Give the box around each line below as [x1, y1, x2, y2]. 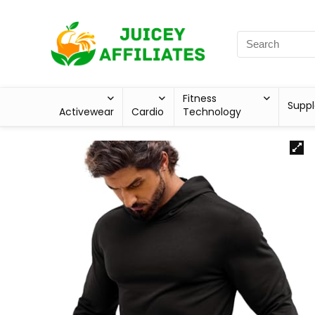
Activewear [59, 105, 114, 120]
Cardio [131, 105, 164, 120]
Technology [183, 105, 242, 120]
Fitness [183, 91, 217, 106]
